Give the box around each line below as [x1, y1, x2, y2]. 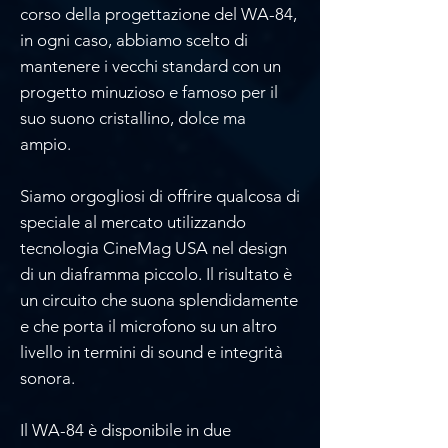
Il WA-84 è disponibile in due [20, 419, 231, 440]
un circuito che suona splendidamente [20, 289, 298, 310]
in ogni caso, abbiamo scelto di [20, 29, 248, 50]
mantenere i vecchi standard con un [20, 55, 281, 76]
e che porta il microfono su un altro [20, 315, 277, 336]
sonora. [20, 367, 75, 388]
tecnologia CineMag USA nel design [20, 237, 287, 258]
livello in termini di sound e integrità [20, 341, 283, 362]
